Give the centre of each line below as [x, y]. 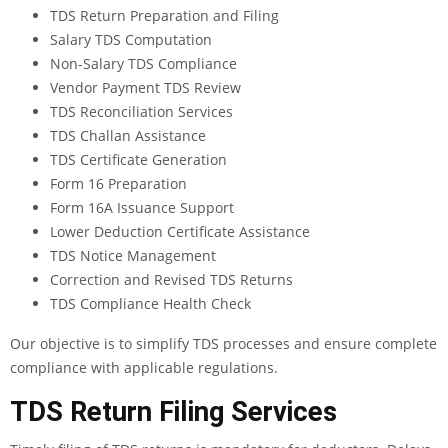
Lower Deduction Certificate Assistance [180, 232]
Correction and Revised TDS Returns [171, 280]
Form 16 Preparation [118, 184]
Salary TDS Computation [131, 40]
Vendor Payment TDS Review [145, 88]
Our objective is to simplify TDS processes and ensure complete [223, 344]
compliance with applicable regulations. [144, 368]
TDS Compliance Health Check [150, 304]
